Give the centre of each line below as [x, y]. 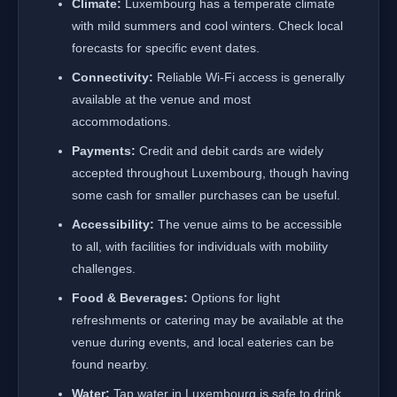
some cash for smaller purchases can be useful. [206, 195]
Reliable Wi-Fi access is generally [249, 77]
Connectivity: [113, 77]
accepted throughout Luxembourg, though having [210, 173]
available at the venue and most [161, 99]
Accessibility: [113, 224]
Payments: [104, 151]
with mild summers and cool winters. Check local [207, 26]
